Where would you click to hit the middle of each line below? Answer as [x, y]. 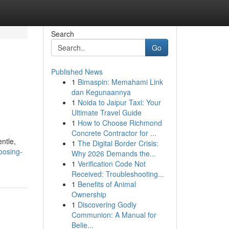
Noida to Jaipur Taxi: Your [119, 102]
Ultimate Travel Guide [106, 112]
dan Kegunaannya [101, 92]
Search [62, 34]
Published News [77, 72]
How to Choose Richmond [120, 123]
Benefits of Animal [107, 184]
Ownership [89, 194]
